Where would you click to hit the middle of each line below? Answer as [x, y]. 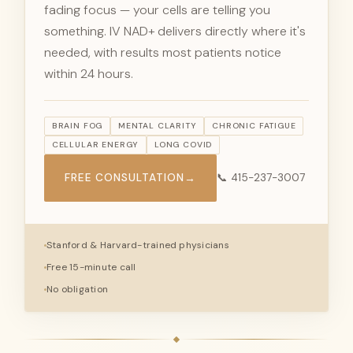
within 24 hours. [89, 73]
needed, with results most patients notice [163, 52]
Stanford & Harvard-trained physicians [138, 245]
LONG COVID [183, 144]
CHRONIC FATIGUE [254, 125]
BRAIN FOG [77, 125]
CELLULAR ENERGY [95, 144]
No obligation [78, 290]
